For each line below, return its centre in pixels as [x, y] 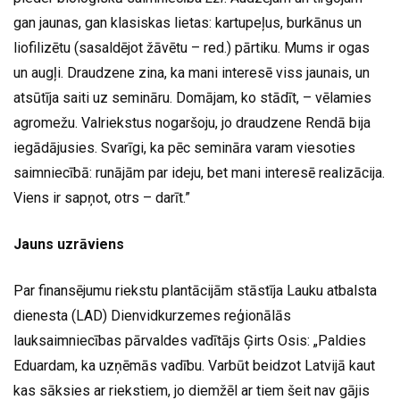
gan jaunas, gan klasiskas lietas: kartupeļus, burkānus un [187, 22]
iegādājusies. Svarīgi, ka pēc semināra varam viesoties [184, 147]
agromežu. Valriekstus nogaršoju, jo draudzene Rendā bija [192, 122]
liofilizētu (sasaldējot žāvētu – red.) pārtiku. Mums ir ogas [192, 47]
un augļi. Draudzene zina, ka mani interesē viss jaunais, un [192, 72]
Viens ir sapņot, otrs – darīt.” [102, 197]
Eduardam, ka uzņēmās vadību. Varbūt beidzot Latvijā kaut [194, 365]
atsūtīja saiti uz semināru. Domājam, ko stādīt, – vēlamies [192, 97]
